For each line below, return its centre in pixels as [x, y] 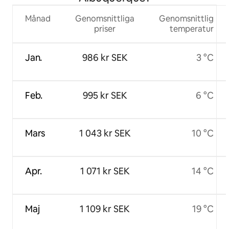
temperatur [192, 29]
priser [105, 29]
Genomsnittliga [105, 19]
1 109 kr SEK [105, 209]
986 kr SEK [105, 58]
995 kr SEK [105, 96]
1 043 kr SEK [105, 133]
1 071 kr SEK [105, 171]
